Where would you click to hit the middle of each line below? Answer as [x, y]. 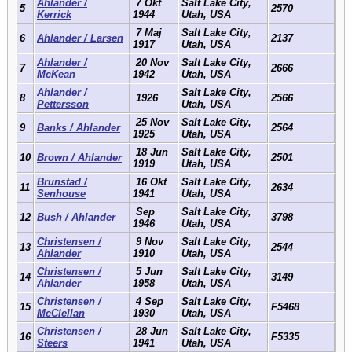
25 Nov [151, 122]
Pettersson [63, 104]
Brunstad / [62, 181]
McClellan [61, 313]
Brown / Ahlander [79, 157]
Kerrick [54, 14]
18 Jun [150, 152]
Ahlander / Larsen [80, 38]
